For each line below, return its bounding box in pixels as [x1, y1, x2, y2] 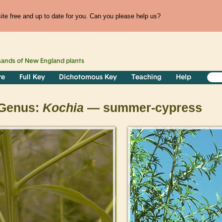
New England [25, 58, 65, 65]
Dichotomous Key [59, 74, 117, 82]
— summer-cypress [84, 101, 202, 115]
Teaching [131, 74, 162, 82]
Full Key [19, 74, 45, 82]
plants [64, 58, 85, 65]
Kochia [43, 101, 84, 115]
